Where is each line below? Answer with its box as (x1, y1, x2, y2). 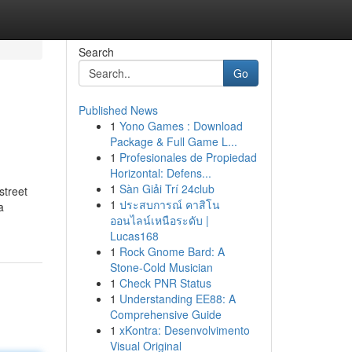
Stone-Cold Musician (109, 259, 213, 275)
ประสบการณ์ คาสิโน (119, 196, 220, 212)
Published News (78, 102, 158, 118)
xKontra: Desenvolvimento (119, 322, 250, 338)
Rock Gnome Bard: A (119, 244, 225, 259)
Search (78, 44, 114, 60)
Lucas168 (109, 228, 159, 244)
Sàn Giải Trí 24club (119, 181, 214, 196)
